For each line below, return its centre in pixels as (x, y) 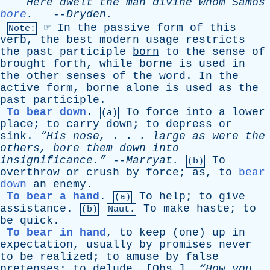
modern (119, 40)
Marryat (149, 160)
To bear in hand (56, 233)
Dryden (86, 14)
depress (189, 124)
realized (66, 257)
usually (109, 245)
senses (86, 76)
